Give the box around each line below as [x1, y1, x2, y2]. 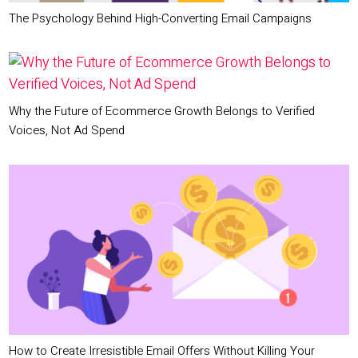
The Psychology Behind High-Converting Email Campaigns [9, 9, 312, 27]
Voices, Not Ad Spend [9, 121, 125, 140]
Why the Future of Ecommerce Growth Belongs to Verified [9, 102, 316, 121]
